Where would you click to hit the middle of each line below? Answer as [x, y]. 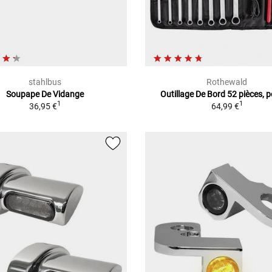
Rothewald [227, 82]
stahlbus [45, 82]
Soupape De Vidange [45, 94]
